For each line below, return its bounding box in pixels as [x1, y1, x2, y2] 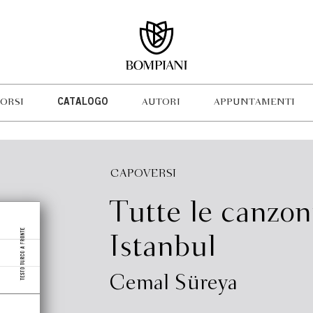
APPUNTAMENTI [213, 98, 295, 107]
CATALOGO [57, 98, 108, 108]
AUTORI [141, 98, 180, 107]
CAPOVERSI [110, 168, 176, 179]
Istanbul [108, 233, 216, 262]
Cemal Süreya [108, 274, 238, 293]
